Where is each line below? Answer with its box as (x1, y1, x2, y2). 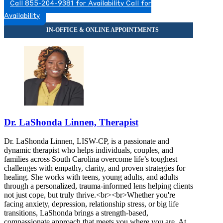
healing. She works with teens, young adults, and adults (4, 173, 178, 182)
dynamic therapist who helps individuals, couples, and (4, 146, 173, 155)
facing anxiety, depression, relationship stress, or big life (4, 200, 179, 209)
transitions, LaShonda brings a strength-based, (4, 209, 148, 218)
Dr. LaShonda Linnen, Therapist (4, 116, 138, 127)
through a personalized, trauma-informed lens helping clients (4, 182, 193, 191)
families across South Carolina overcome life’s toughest (4, 155, 177, 164)
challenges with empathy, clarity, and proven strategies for (4, 164, 185, 173)
